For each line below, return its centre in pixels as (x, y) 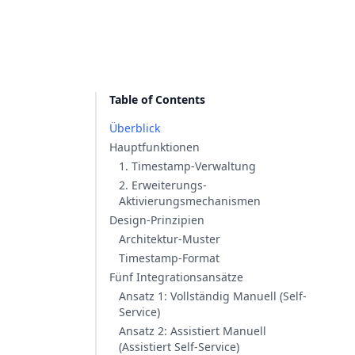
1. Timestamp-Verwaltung (187, 166)
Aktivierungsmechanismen (190, 201)
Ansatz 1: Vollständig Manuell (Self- (213, 296)
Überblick (135, 128)
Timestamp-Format (169, 258)
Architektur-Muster (170, 239)
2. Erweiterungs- (163, 185)
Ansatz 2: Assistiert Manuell (193, 331)
